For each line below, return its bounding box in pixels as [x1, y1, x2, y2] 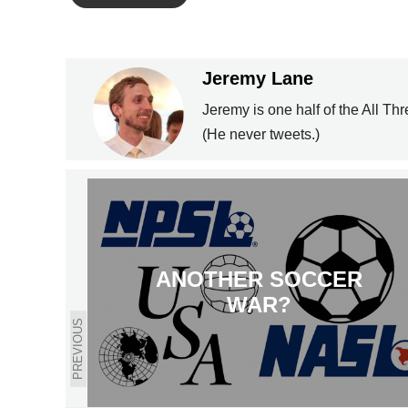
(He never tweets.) [202, 127, 320, 142]
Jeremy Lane [202, 68, 313, 88]
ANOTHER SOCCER [155, 267, 362, 292]
